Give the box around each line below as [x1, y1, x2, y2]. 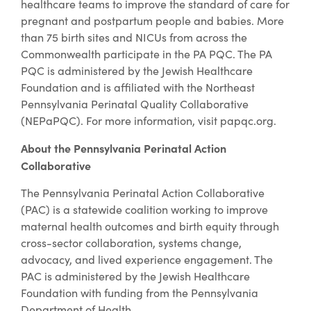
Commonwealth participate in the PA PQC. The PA [21, 46, 272, 61]
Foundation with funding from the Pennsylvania [21, 285, 258, 300]
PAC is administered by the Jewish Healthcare [21, 268, 250, 283]
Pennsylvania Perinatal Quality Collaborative [21, 96, 249, 111]
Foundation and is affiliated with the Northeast [21, 79, 255, 94]
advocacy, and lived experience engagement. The [21, 251, 273, 267]
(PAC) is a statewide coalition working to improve [21, 201, 268, 217]
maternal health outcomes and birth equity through [21, 218, 279, 233]
